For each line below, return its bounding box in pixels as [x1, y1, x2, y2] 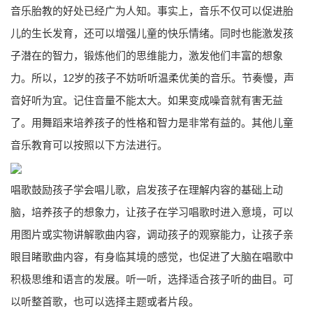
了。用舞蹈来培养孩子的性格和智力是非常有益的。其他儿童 [10, 117, 293, 129]
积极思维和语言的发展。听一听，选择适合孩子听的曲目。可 [10, 273, 293, 285]
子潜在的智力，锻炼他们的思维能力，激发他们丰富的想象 [10, 50, 283, 61]
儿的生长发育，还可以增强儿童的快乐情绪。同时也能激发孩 [10, 27, 293, 39]
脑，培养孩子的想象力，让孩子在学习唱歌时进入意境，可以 [10, 206, 293, 218]
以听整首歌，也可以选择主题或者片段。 [10, 296, 199, 307]
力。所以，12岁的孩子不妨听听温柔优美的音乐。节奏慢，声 [10, 72, 294, 84]
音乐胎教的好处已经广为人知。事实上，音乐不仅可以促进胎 [10, 5, 293, 17]
